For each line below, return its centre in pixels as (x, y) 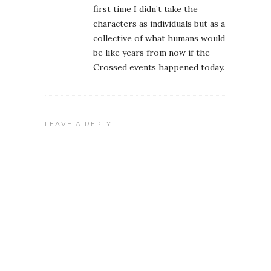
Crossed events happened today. (159, 67)
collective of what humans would (159, 38)
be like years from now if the (152, 53)
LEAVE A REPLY (78, 124)
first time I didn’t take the (145, 9)
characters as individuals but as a (159, 24)
